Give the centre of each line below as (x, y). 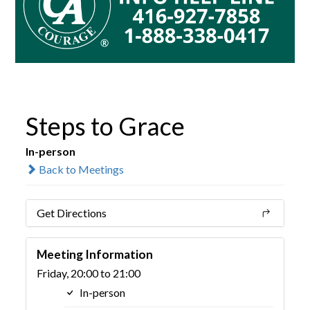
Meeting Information (95, 254)
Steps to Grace (106, 126)
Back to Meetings (81, 169)
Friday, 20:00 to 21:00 (89, 273)
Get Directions (72, 212)
